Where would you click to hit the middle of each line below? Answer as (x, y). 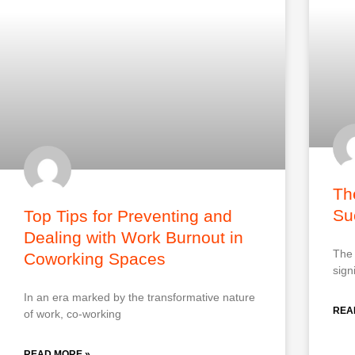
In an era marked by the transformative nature (139, 297)
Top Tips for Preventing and (128, 216)
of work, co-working (73, 313)
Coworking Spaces (95, 258)
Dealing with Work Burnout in (134, 237)
